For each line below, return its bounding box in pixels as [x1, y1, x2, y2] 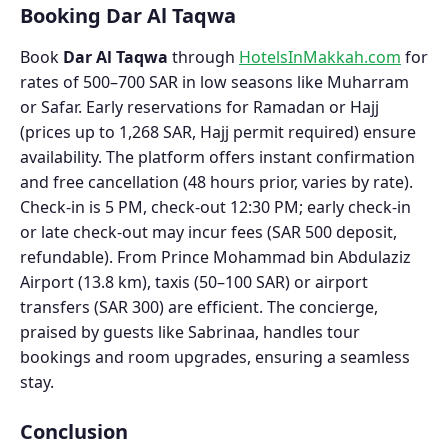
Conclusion [20, 417, 128, 445]
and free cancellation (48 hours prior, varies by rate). [20, 170, 413, 193]
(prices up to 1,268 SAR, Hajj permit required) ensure [20, 120, 416, 143]
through [168, 45, 239, 68]
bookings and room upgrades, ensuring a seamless [20, 345, 410, 368]
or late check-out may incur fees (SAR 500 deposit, [20, 220, 397, 243]
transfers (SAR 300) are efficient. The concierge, [20, 295, 378, 318]
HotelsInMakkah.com [239, 45, 401, 68]
